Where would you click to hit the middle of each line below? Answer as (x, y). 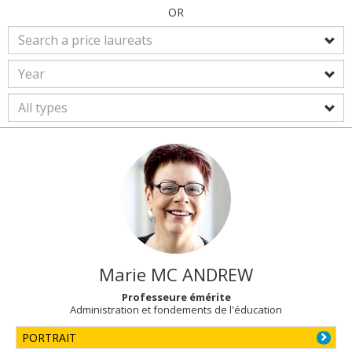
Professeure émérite (176, 297)
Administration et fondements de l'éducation (176, 310)
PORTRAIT (49, 337)
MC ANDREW (202, 274)
